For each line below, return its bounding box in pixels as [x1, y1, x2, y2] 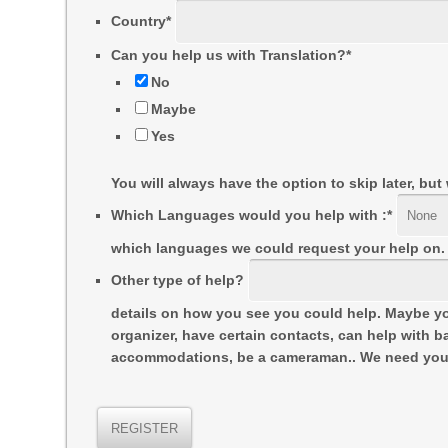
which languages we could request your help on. [111, 240, 446, 256]
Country [111, 13, 167, 29]
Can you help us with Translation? [111, 47, 347, 63]
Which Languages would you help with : [111, 207, 388, 223]
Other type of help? [111, 272, 245, 288]
